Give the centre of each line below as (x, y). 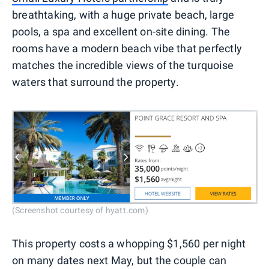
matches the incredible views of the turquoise (123, 65)
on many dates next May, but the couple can (119, 260)
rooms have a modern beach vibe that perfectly (127, 49)
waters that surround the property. (95, 82)
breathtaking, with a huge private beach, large (123, 15)
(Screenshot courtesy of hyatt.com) (80, 210)
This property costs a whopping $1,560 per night (129, 243)
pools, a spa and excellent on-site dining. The (121, 32)
